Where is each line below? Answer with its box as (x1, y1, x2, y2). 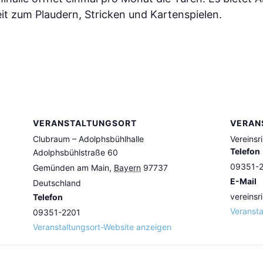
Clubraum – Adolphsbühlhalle (33, 134, 144, 144)
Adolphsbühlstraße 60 (33, 147, 118, 158)
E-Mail (230, 176, 257, 187)
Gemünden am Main (33, 163, 109, 173)
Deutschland (33, 178, 81, 188)
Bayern (114, 163, 141, 173)
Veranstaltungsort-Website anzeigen (33, 222, 171, 232)
